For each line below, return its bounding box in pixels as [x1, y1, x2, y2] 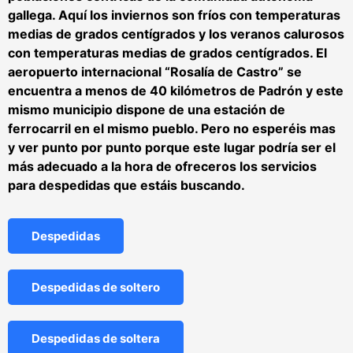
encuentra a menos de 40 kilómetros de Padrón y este [8, 82, 344, 98]
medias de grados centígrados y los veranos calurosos [8, 25, 344, 42]
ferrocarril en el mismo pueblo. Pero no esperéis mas [8, 120, 336, 136]
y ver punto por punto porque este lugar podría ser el [8, 139, 336, 155]
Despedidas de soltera [32, 330, 160, 346]
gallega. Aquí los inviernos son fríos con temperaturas [8, 6, 340, 23]
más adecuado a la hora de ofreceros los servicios [8, 158, 317, 174]
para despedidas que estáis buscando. [8, 176, 245, 193]
